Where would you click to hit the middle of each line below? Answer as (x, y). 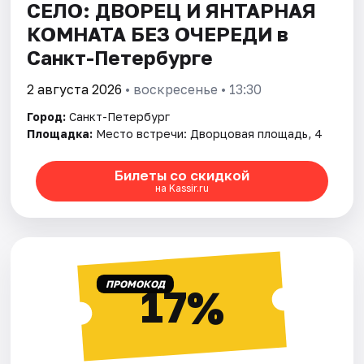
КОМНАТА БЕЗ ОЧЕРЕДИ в (158, 33)
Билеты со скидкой (182, 175)
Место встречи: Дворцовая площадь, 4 (210, 133)
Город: (47, 116)
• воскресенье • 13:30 (192, 89)
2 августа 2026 (75, 89)
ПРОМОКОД (135, 284)
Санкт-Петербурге (120, 57)
